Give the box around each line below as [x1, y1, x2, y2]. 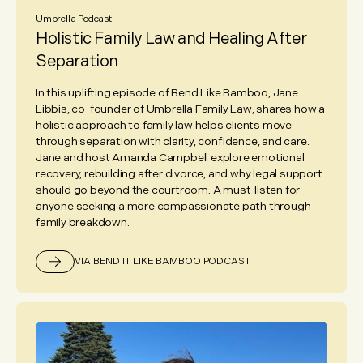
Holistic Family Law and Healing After [36, 29, 307, 49]
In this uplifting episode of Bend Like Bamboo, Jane [36, 86, 298, 100]
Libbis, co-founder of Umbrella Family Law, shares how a [36, 102, 325, 117]
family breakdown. [36, 216, 130, 230]
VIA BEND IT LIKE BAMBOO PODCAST [75, 255, 250, 268]
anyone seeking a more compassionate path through [36, 199, 311, 214]
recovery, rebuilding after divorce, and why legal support [36, 167, 322, 181]
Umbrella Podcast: [36, 13, 114, 26]
